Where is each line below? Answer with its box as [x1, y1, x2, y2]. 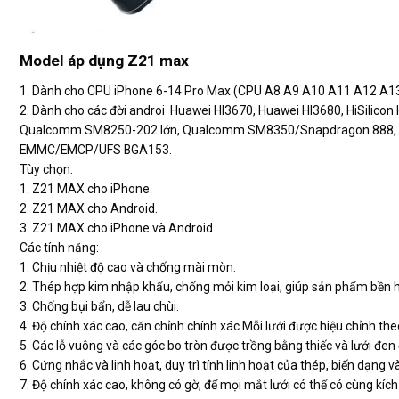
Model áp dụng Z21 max [20, 52, 189, 70]
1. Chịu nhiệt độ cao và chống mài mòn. [20, 259, 236, 274]
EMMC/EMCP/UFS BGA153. [20, 142, 172, 157]
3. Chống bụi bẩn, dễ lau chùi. [20, 298, 179, 313]
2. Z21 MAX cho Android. [20, 200, 158, 216]
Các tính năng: [20, 240, 99, 255]
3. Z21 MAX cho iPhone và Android [20, 220, 213, 235]
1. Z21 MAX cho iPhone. [20, 181, 152, 196]
